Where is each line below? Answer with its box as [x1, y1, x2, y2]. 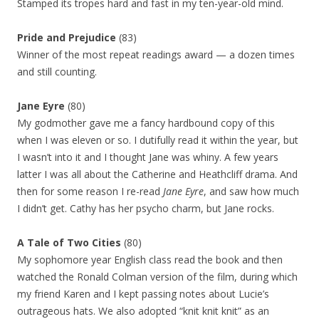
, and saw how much [204, 184, 299, 198]
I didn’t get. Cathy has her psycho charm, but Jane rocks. [17, 202, 274, 215]
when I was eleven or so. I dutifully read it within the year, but [17, 133, 298, 147]
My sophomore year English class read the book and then [17, 253, 283, 266]
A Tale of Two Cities [17, 236, 121, 249]
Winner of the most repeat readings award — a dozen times [17, 48, 295, 61]
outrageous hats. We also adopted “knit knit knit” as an [17, 304, 269, 318]
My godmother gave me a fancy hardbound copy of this [17, 116, 275, 130]
